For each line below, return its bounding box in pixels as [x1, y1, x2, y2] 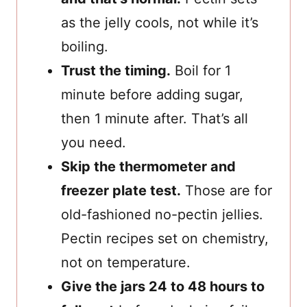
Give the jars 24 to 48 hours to [61, 278, 265, 295]
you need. [61, 134, 126, 151]
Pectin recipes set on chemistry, [61, 230, 269, 247]
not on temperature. [61, 254, 191, 271]
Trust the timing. [61, 62, 171, 79]
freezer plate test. [61, 182, 181, 199]
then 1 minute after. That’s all [61, 110, 248, 127]
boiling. [61, 38, 108, 55]
